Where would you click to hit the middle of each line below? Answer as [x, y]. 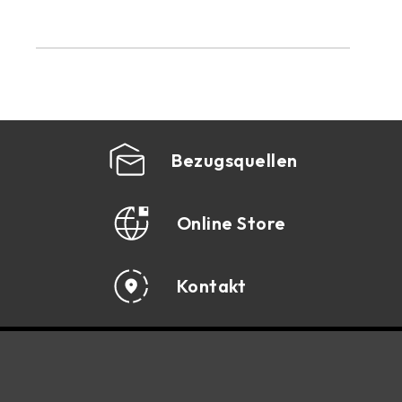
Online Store [231, 223]
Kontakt [211, 285]
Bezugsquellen [235, 160]
